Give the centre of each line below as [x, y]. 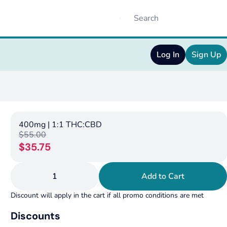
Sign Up [206, 55]
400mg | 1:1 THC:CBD [61, 125]
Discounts [36, 216]
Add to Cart [163, 176]
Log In [168, 55]
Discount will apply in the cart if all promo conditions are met [107, 195]
